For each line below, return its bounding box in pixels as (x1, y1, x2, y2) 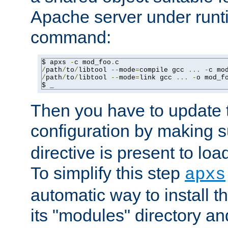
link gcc (139, 74, 176, 82)
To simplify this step (31, 163, 185, 183)
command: (31, 27, 111, 47)
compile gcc (139, 66, 188, 74)
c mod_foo (74, 59, 111, 67)
